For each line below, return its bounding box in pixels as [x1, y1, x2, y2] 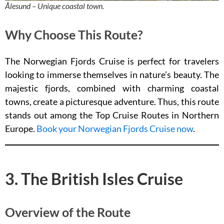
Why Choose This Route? [5, 27, 143, 42]
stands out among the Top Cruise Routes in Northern [5, 109, 219, 120]
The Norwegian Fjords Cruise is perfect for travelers [5, 55, 219, 66]
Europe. [5, 123, 36, 134]
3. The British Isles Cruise [5, 169, 183, 188]
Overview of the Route [5, 204, 130, 219]
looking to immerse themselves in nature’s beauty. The [5, 69, 219, 80]
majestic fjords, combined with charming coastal [5, 82, 219, 93]
